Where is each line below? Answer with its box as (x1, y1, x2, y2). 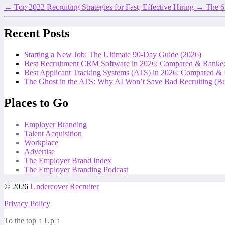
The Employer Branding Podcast (24, 165, 128, 174)
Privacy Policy (4, 199, 50, 208)
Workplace (24, 138, 58, 147)
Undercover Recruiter (30, 182, 99, 191)
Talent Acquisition (24, 129, 82, 138)
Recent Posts (4, 27, 69, 40)
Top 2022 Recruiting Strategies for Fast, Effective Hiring (14, 3, 194, 12)
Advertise (24, 147, 55, 156)
